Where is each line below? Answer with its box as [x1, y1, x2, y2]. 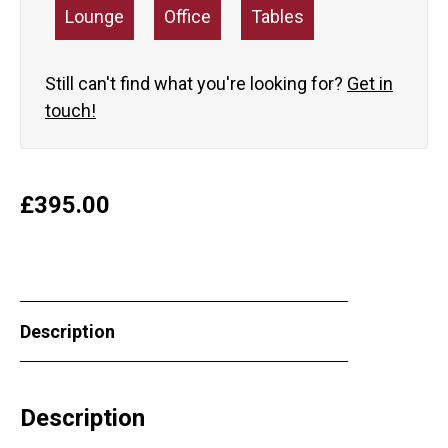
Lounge [65, 6, 124, 28]
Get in [347, 73, 393, 95]
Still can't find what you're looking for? [45, 73, 347, 95]
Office [164, 6, 211, 28]
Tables [251, 6, 304, 28]
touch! [45, 100, 96, 122]
